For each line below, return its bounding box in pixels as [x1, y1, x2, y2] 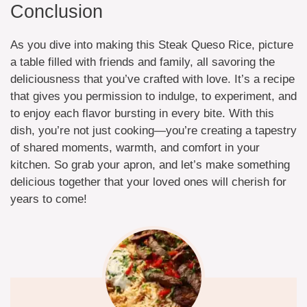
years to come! [10, 192, 87, 206]
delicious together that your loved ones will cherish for [10, 175, 286, 188]
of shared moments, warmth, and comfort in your [10, 140, 260, 154]
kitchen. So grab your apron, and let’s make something [10, 158, 290, 171]
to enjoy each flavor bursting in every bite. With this [10, 106, 274, 120]
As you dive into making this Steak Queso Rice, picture [10, 38, 293, 51]
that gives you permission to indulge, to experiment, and [10, 89, 297, 103]
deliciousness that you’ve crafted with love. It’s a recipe [10, 72, 295, 86]
